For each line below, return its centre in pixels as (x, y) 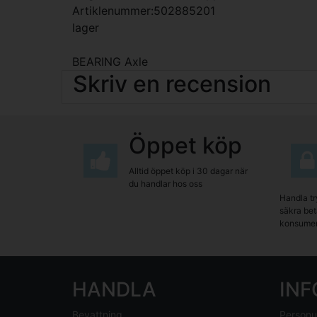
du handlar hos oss (166, 184)
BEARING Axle (110, 62)
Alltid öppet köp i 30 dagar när (188, 171)
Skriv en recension (172, 84)
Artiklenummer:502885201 (144, 11)
